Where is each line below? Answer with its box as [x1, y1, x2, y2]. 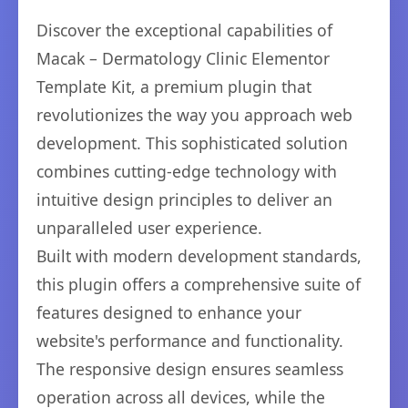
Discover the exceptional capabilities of [36, 19, 332, 42]
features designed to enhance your [36, 301, 301, 324]
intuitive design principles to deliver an [36, 189, 332, 211]
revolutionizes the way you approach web [36, 104, 352, 127]
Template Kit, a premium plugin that [36, 76, 311, 98]
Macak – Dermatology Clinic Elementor [36, 47, 330, 70]
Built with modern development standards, [36, 245, 362, 268]
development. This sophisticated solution [36, 132, 348, 155]
